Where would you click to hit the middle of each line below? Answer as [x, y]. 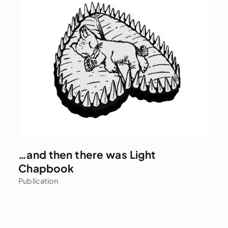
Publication [38, 181]
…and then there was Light [87, 155]
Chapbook [46, 168]
